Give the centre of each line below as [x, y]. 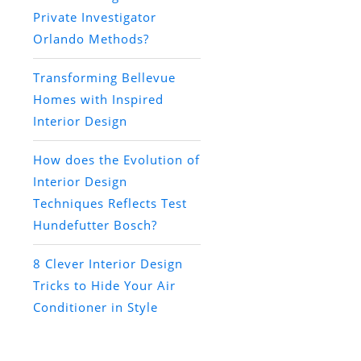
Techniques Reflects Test [110, 203]
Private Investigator [94, 17]
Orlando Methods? [91, 39]
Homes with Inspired [98, 100]
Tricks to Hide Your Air [104, 286]
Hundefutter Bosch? [95, 225]
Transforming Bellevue [104, 78]
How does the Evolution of [116, 160]
